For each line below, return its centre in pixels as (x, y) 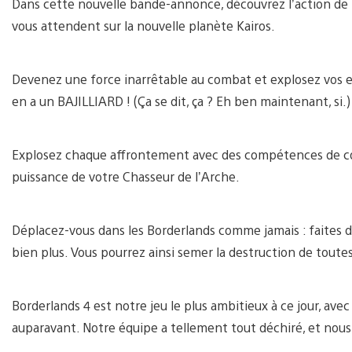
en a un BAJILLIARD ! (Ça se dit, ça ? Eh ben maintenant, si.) (181, 101)
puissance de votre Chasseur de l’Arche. (126, 176)
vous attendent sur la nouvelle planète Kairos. (143, 25)
